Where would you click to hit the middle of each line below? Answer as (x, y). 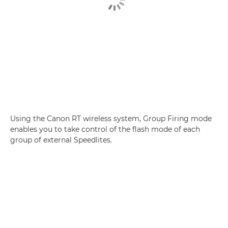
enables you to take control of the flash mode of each (105, 129)
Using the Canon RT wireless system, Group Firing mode (111, 119)
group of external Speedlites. (61, 140)
